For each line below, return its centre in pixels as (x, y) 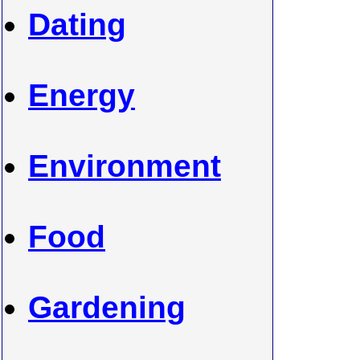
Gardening (107, 307)
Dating (77, 25)
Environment (125, 166)
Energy (82, 95)
